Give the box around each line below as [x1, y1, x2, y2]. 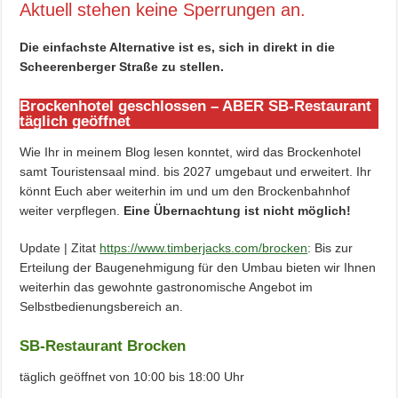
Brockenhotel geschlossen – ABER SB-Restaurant [20, 98, 372, 115]
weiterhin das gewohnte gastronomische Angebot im [20, 280, 314, 295]
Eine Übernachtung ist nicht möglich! [123, 203, 352, 219]
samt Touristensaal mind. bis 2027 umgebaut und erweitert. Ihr [20, 164, 372, 179]
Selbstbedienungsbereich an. [20, 299, 184, 314]
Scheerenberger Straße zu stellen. [20, 60, 225, 75]
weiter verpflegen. [20, 203, 124, 219]
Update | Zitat [20, 241, 100, 256]
